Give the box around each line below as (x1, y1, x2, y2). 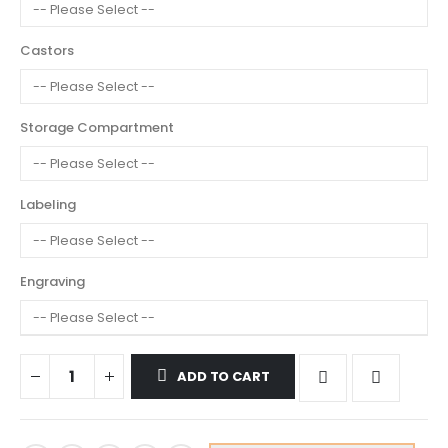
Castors (20, 40, 74, 60)
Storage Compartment (20, 117, 174, 137)
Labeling (20, 194, 76, 214)
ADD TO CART (177, 367, 270, 387)
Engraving (20, 271, 85, 291)
